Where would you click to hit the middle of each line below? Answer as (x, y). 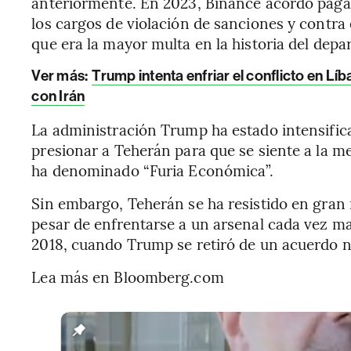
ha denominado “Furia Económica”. (153, 170)
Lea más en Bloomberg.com (128, 277)
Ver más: (61, 76)
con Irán (58, 96)
